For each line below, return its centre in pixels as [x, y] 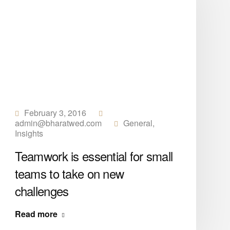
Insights [29, 133]
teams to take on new [69, 173]
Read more [36, 214]
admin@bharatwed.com [58, 123]
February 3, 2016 [55, 113]
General [138, 123]
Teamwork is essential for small [94, 156]
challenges [42, 191]
